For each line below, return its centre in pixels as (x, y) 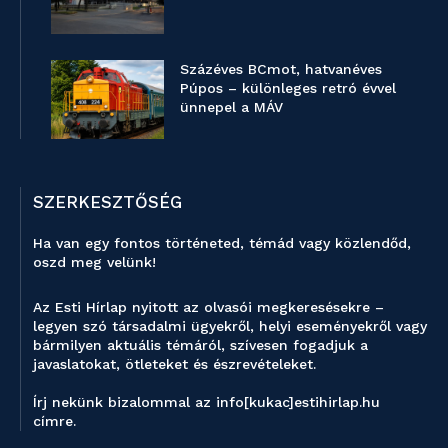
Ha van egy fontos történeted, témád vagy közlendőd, (222, 243)
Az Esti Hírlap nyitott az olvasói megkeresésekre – (208, 307)
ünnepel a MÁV (232, 106)
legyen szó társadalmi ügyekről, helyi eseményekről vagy (230, 326)
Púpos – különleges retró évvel (288, 87)
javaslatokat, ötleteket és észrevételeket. (174, 364)
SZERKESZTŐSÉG (107, 202)
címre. (57, 421)
